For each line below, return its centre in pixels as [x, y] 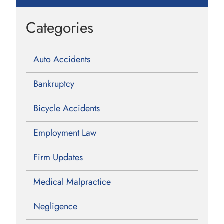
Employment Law [65, 133]
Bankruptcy [54, 84]
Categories [60, 27]
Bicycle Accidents [67, 108]
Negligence [56, 206]
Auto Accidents [62, 59]
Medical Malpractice [72, 182]
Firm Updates [58, 157]
